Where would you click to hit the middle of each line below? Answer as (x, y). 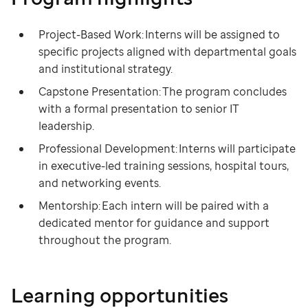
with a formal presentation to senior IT (139, 109)
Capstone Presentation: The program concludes (163, 91)
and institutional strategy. (106, 69)
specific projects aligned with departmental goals (167, 52)
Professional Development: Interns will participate (167, 148)
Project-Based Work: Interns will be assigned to (159, 34)
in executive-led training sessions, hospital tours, (164, 166)
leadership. (66, 126)
